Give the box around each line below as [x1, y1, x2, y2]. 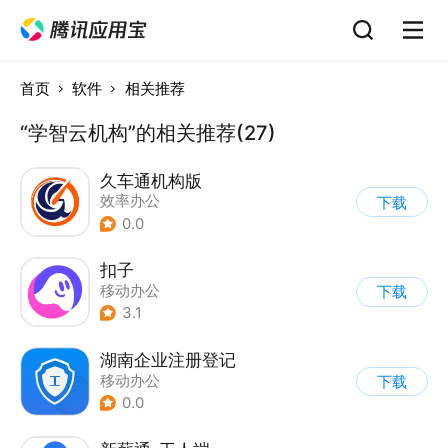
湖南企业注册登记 [99, 349, 236, 371]
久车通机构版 [99, 169, 202, 191]
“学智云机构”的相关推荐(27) [19, 120, 276, 145]
